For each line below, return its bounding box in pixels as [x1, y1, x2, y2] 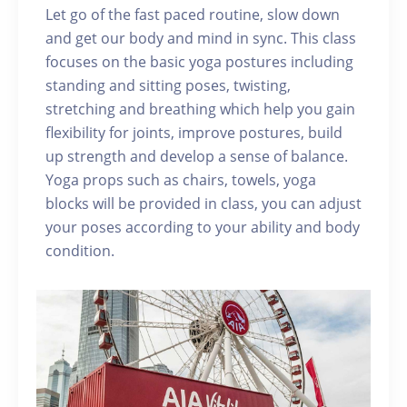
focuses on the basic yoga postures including [45, 52, 353, 72]
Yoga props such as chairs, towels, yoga [45, 170, 316, 190]
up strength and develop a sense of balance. [45, 146, 348, 166]
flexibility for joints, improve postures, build [45, 123, 342, 143]
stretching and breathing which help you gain [45, 99, 355, 119]
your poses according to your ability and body [45, 217, 360, 237]
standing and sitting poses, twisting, [45, 75, 291, 95]
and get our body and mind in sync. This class [45, 28, 356, 48]
